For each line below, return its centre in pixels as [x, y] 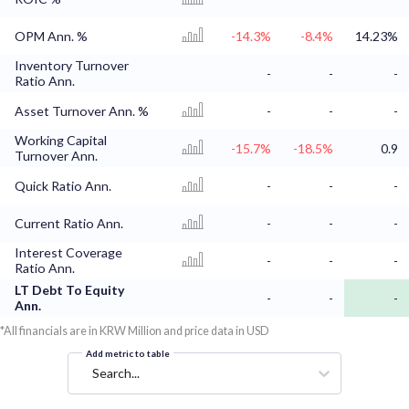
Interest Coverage [68, 253]
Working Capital [61, 141]
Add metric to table [128, 354]
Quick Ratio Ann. [63, 186]
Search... [116, 373]
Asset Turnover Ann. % [82, 111]
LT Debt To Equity [70, 290]
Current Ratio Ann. [69, 224]
